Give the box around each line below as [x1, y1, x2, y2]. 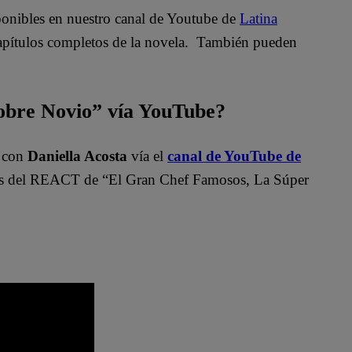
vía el [127, 148, 167, 165]
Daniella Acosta [27, 148, 127, 165]
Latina [240, 10, 277, 27]
